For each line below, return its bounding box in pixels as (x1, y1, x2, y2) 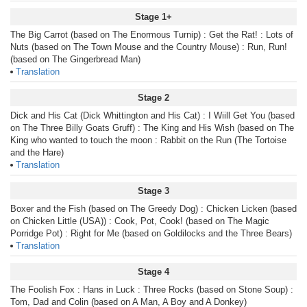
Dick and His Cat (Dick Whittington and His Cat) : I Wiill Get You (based (10, 110, 295, 121)
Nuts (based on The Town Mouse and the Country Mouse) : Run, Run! (10, 42, 287, 52)
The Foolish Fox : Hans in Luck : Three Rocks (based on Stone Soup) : (10, 284, 293, 295)
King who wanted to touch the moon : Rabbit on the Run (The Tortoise (10, 135, 286, 145)
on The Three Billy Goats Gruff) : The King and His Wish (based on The (10, 123, 294, 133)
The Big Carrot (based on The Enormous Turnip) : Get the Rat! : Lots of (10, 29, 293, 40)
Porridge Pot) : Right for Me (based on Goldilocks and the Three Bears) (10, 228, 292, 238)
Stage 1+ (135, 12, 172, 22)
